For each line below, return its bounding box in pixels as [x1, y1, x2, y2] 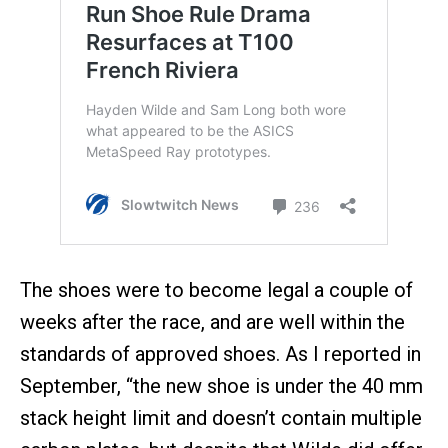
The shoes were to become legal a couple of [20, 278, 413, 303]
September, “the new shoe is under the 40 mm [20, 374, 423, 399]
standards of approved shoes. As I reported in [20, 342, 421, 367]
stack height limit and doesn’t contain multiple [20, 406, 422, 431]
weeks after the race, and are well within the [20, 310, 405, 335]
